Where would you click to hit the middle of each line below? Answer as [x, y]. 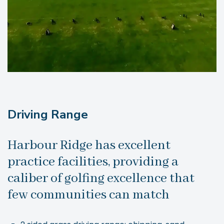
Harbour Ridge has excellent [89, 145]
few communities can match [88, 195]
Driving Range [48, 114]
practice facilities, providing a [93, 162]
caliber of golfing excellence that [101, 178]
